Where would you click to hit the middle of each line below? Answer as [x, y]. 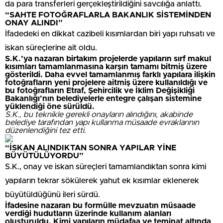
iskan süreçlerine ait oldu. [51, 48]
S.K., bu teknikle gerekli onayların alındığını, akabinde [99, 114]
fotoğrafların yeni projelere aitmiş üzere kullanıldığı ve [106, 82]
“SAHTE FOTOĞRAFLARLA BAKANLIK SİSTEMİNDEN [108, 15]
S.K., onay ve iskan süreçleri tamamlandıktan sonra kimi [106, 167]
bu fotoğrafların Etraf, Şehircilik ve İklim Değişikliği [100, 90]
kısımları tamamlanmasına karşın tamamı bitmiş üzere [106, 66]
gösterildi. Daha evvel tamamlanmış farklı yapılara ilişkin [110, 74]
